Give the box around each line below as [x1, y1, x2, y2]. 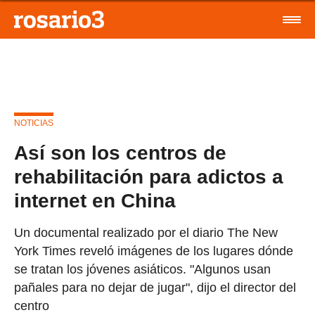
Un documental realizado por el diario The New [14, 226, 278, 240]
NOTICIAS [14, 118, 53, 128]
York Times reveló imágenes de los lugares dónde [14, 244, 293, 258]
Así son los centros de [14, 142, 226, 164]
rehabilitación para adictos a [14, 166, 283, 188]
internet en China [14, 190, 176, 212]
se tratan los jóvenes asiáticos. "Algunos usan [14, 262, 271, 276]
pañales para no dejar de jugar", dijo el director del [14, 281, 296, 295]
